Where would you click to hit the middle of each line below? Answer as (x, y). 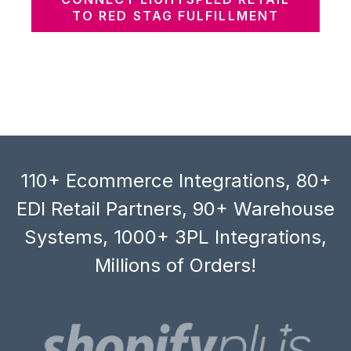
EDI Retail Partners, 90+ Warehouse (175, 208)
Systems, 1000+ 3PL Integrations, (175, 237)
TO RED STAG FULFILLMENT (175, 15)
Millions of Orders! (175, 265)
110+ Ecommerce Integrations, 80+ (175, 180)
